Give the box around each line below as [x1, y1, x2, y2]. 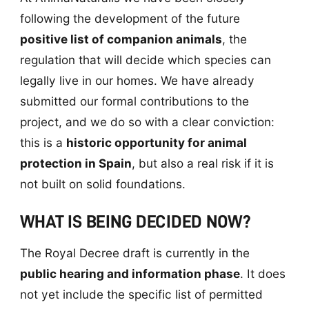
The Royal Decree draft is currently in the [19, 245, 250, 260]
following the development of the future [19, 10, 240, 26]
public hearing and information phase [19, 266, 240, 281]
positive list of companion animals [19, 31, 222, 46]
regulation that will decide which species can [19, 52, 271, 67]
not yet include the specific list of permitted [19, 286, 263, 301]
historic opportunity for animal [66, 134, 247, 150]
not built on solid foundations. [19, 176, 186, 191]
